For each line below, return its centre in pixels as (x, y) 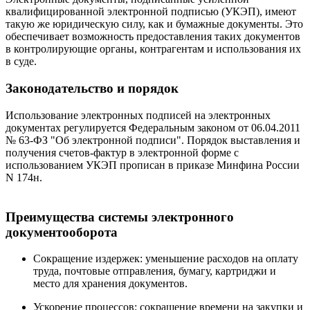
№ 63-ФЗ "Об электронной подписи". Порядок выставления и (153, 140)
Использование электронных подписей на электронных (138, 115)
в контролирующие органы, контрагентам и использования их (153, 49)
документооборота (62, 232)
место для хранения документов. (110, 284)
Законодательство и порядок (92, 89)
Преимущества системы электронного (120, 217)
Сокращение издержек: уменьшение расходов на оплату (166, 259)
